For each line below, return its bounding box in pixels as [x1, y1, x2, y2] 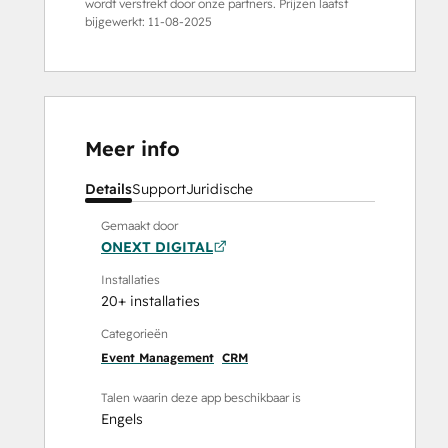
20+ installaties [101, 291, 200, 310]
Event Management [101, 349, 214, 365]
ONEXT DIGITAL [101, 237, 213, 256]
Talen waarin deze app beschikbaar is [101, 389, 301, 405]
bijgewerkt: [85, 13, 148, 29]
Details [85, 179, 132, 198]
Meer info [85, 135, 180, 161]
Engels [101, 409, 143, 428]
